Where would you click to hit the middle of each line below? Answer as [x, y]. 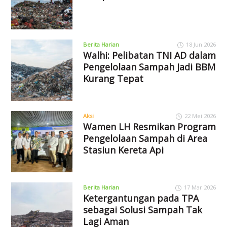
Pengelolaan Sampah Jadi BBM [149, 67]
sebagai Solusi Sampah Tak [142, 210]
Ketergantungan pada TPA [141, 198]
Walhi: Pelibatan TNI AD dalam [149, 55]
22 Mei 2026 [200, 116]
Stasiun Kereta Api [123, 150]
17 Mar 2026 [200, 187]
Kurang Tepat [113, 79]
